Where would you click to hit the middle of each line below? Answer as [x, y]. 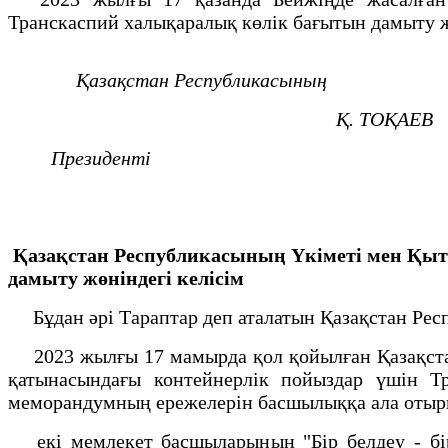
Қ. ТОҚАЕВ [384, 118]
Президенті [101, 157]
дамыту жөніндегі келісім [126, 277]
